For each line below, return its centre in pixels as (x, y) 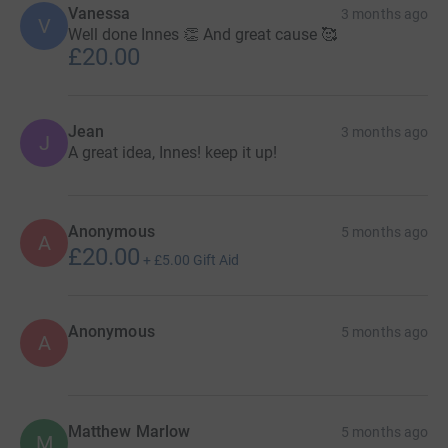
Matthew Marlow (129, 431)
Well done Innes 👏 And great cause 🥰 (202, 34)
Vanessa (99, 13)
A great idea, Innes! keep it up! (172, 152)
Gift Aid (216, 259)
